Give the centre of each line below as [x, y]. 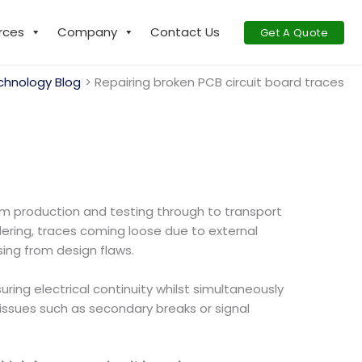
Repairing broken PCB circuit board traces [219, 82]
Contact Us [185, 32]
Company [87, 32]
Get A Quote [294, 32]
